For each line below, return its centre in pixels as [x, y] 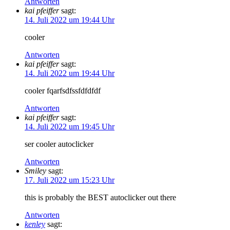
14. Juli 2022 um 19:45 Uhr [70, 126]
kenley [35, 224]
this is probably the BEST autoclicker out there [100, 197]
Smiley [35, 170]
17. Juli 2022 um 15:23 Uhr [70, 180]
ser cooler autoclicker [59, 144]
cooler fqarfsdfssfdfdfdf [63, 90]
